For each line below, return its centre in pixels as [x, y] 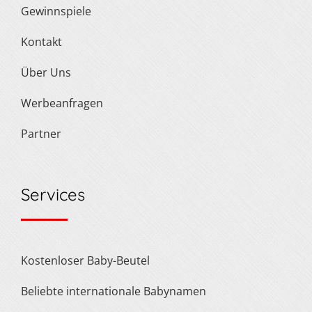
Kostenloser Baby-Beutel [89, 260]
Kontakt [45, 41]
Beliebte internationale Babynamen [117, 291]
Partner [45, 133]
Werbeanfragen [67, 103]
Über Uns [50, 72]
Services [53, 194]
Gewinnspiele [60, 11]
